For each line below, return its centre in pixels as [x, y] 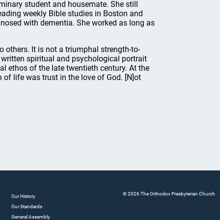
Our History [23, 196]
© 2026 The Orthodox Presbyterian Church [169, 194]
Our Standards [27, 206]
